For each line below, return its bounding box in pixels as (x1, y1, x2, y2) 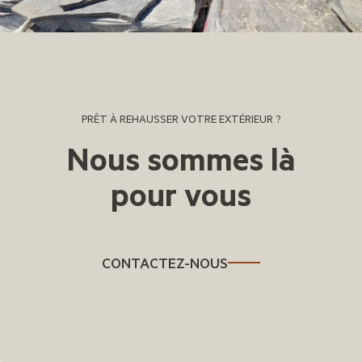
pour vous (111, 171, 251, 215)
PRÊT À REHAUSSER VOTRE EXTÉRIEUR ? (82, 111, 280, 126)
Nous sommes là (66, 136, 296, 179)
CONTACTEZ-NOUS (102, 252, 228, 272)
